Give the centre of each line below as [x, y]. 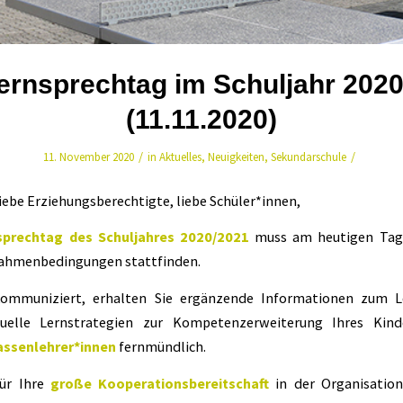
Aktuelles [180, 157]
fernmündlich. [161, 346]
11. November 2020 [89, 157]
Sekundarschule [309, 157]
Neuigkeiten [236, 157]
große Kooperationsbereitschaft [160, 383]
